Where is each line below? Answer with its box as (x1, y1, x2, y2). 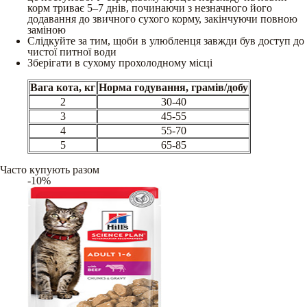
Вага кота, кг (30, 81, 95, 93)
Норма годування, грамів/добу (99, 81, 248, 93)
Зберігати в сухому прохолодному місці (27, 56, 212, 69)
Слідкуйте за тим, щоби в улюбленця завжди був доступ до (27, 34, 304, 47)
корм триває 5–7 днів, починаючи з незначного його (27, 1, 272, 14)
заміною (27, 23, 66, 36)
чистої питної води (27, 45, 116, 58)
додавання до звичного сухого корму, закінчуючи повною (27, 12, 297, 25)
